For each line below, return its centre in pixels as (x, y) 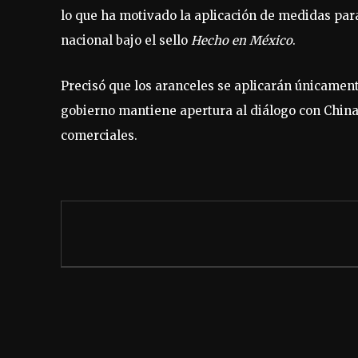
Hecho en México (242, 40)
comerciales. (99, 135)
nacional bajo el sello (126, 40)
